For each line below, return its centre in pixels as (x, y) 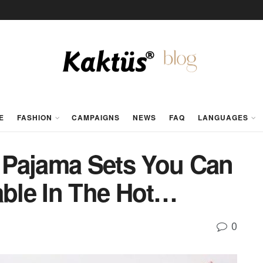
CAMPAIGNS (95, 117)
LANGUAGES (223, 117)
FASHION (34, 117)
